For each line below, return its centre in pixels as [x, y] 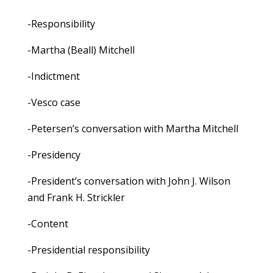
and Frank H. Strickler [76, 198]
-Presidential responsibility [88, 250]
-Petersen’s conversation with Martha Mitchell [133, 129]
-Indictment [53, 76]
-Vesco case [54, 103]
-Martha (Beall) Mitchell [81, 50]
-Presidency [54, 155]
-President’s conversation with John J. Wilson [129, 181]
